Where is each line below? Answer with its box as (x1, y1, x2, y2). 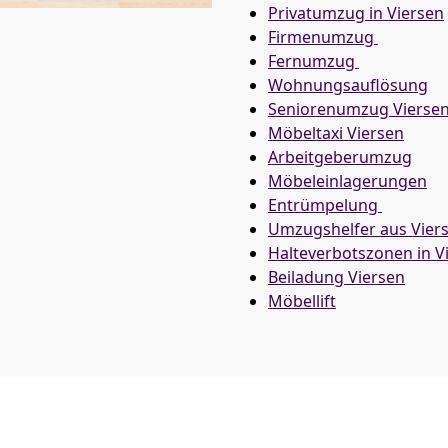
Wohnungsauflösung (268, 74, 428, 96)
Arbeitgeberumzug (268, 146, 412, 168)
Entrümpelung (268, 194, 382, 216)
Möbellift (268, 290, 336, 312)
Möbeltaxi (268, 122, 347, 144)
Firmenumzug (268, 26, 378, 48)
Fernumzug (268, 50, 359, 72)
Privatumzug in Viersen (268, 2, 444, 24)
